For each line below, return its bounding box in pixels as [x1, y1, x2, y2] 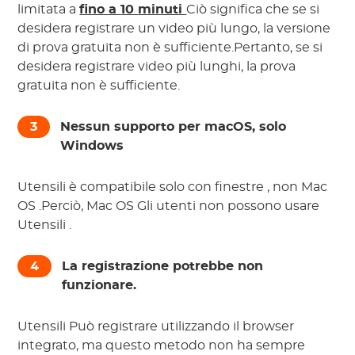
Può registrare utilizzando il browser [69, 320, 295, 334]
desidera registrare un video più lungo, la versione [17, 22, 331, 36]
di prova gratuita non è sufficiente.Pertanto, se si [17, 41, 323, 55]
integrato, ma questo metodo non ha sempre [17, 339, 306, 353]
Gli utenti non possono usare [137, 200, 320, 213]
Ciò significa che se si [186, 3, 320, 17]
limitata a [17, 3, 80, 17]
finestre [215, 181, 268, 194]
